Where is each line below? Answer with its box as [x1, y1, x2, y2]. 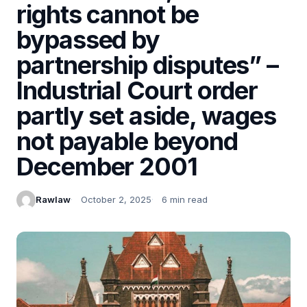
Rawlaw [36, 194, 71, 206]
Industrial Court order [16, 75, 258, 106]
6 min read [162, 194, 208, 206]
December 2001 [16, 151, 197, 182]
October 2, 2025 [81, 194, 151, 206]
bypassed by [16, 24, 160, 55]
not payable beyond [16, 125, 238, 156]
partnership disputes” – [16, 49, 279, 80]
